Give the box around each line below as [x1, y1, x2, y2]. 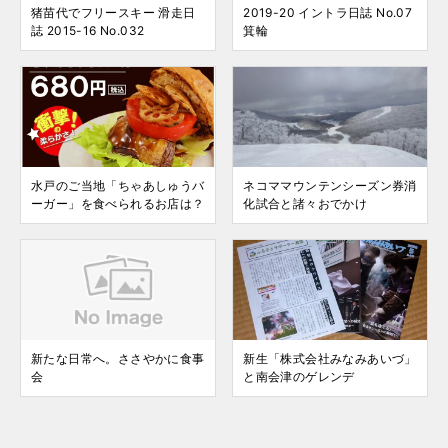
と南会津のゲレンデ [243, 369, 355, 384]
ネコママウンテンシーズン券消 [243, 178, 417, 193]
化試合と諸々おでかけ [243, 196, 368, 211]
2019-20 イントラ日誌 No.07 [243, 5, 413, 20]
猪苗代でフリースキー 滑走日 [31, 5, 196, 20]
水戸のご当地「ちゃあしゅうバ [31, 178, 205, 193]
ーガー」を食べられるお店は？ [31, 196, 205, 211]
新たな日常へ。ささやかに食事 [31, 351, 205, 366]
